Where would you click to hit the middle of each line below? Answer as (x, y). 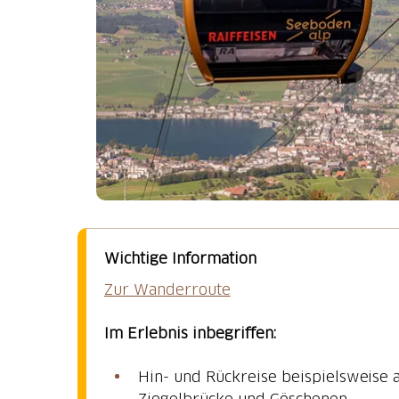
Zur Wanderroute (167, 289)
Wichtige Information (180, 258)
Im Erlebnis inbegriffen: (190, 333)
